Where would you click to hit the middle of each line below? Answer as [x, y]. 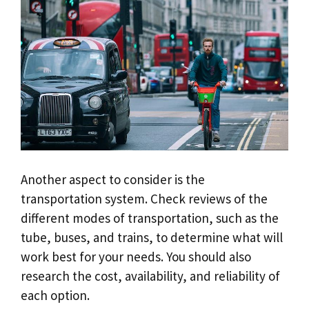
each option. [55, 296]
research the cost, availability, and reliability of [150, 276]
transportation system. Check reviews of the [144, 199]
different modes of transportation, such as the [150, 218]
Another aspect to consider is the [113, 180]
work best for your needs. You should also [136, 257]
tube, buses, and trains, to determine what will [152, 238]
